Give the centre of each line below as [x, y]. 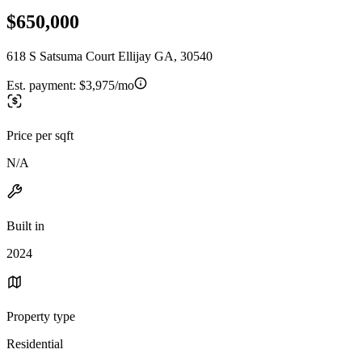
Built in [25, 225]
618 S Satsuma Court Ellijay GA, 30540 [109, 56]
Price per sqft [40, 135]
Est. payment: [43, 85]
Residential [35, 343]
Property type [41, 316]
